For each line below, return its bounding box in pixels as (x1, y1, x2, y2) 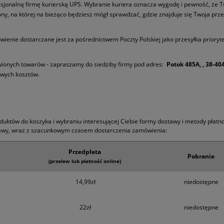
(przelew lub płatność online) (48, 157, 121, 165)
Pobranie (187, 152, 214, 161)
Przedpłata (68, 147, 101, 156)
